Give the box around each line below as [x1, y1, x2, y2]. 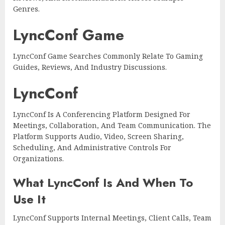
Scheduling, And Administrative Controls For [13, 143, 171, 153]
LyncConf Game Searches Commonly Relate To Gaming [13, 51, 203, 61]
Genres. [13, 4, 40, 14]
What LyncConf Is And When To [13, 174, 193, 192]
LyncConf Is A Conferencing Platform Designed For [13, 109, 190, 120]
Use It [13, 190, 46, 208]
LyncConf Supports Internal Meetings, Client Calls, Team [13, 213, 211, 223]
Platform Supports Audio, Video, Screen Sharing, [13, 132, 184, 142]
